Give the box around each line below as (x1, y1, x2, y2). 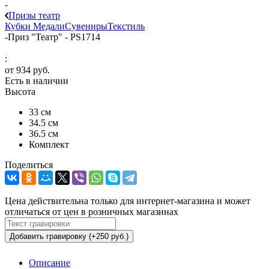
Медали (33, 20, 65, 31)
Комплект (29, 139, 69, 150)
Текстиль (107, 20, 145, 31)
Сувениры (65, 20, 107, 31)
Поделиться (5, 160, 53, 171)
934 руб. (16, 65, 50, 76)
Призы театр (8, 10, 60, 20)
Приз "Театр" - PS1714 (8, 31, 100, 42)
